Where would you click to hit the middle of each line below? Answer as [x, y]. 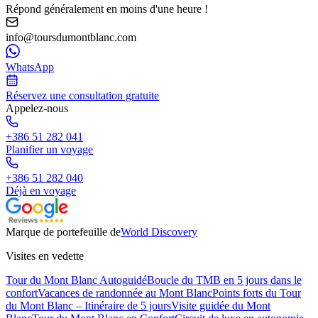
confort [22, 293]
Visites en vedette [45, 256]
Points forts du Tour [257, 293]
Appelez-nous [37, 109]
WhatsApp [30, 67]
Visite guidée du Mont [221, 306]
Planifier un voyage [49, 150]
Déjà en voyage [41, 191]
